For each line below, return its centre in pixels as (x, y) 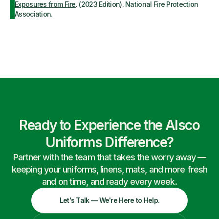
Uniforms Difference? (109, 142)
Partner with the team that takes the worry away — (109, 157)
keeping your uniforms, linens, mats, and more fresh (109, 169)
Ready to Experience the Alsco (109, 125)
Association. (34, 14)
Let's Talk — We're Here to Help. (109, 200)
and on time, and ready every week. (109, 182)
